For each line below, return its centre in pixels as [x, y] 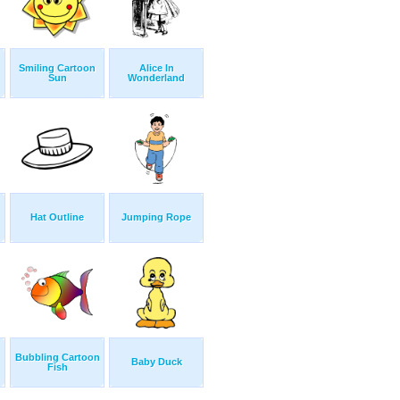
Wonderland [156, 78]
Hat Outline [57, 217]
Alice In [156, 68]
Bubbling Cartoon [57, 358]
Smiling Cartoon [57, 68]
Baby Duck [156, 362]
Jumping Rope [156, 217]
